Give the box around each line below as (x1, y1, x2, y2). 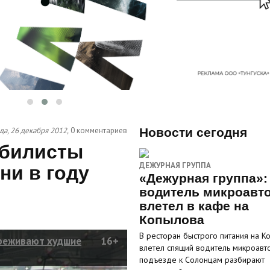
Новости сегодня (139, 125, 247, 139)
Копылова (139, 213, 204, 227)
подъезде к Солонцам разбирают (139, 254, 265, 265)
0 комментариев (70, 125, 127, 136)
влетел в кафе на (139, 199, 249, 213)
